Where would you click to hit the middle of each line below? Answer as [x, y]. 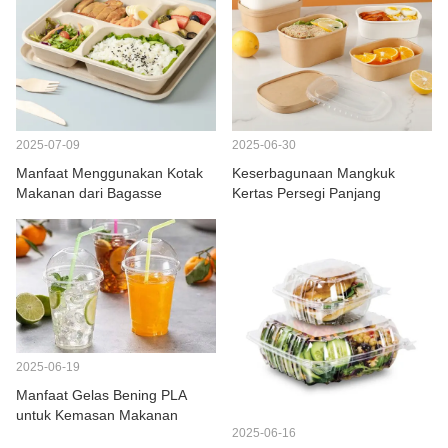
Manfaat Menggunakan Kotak [109, 172]
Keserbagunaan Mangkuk [313, 172]
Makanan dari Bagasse [89, 192]
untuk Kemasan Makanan [97, 415]
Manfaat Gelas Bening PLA [101, 395]
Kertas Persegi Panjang [306, 192]
